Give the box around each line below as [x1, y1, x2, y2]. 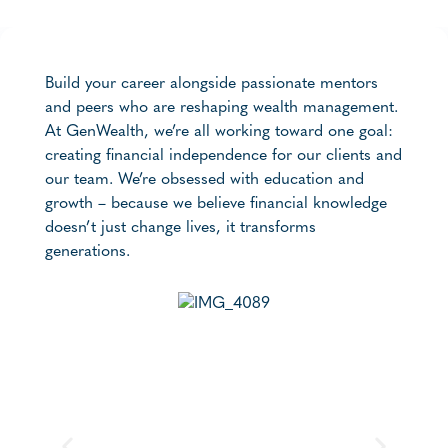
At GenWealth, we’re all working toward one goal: [45, 124, 393, 141]
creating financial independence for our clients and [45, 148, 402, 165]
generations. [45, 244, 130, 261]
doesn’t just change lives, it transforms [45, 220, 316, 237]
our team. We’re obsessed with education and [45, 172, 364, 189]
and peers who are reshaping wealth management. [45, 100, 398, 117]
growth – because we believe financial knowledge [45, 196, 387, 213]
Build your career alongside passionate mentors [45, 76, 378, 93]
